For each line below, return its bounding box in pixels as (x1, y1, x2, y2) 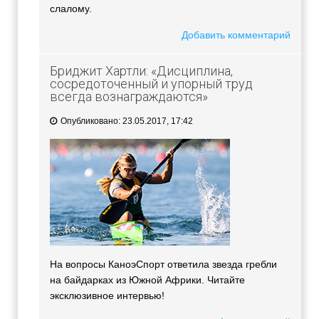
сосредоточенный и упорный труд (50, 76, 253, 92)
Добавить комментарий (182, 29, 291, 41)
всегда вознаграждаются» (50, 89, 208, 105)
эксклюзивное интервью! (50, 290, 164, 302)
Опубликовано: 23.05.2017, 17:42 (58, 116, 193, 127)
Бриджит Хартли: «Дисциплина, (50, 63, 233, 79)
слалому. (50, 3, 92, 15)
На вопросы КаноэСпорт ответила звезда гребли (50, 258, 277, 271)
